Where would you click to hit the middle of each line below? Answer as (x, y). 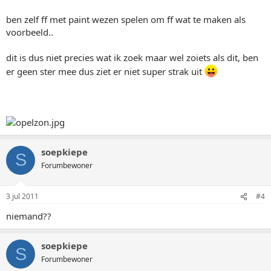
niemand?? (29, 216)
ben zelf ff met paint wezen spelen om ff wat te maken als (126, 19)
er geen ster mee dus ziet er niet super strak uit (105, 71)
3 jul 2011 (22, 196)
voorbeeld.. (30, 32)
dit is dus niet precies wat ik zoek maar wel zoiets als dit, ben (132, 57)
